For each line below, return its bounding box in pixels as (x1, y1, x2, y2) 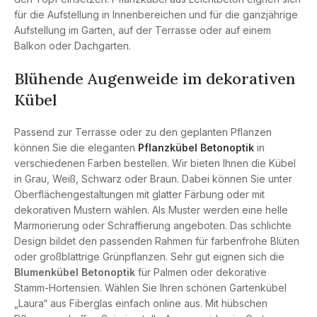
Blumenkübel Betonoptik (14, 265, 135, 278)
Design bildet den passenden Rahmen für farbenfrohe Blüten (14, 234, 299, 247)
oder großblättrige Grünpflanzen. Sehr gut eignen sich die (14, 250, 284, 263)
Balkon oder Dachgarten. (14, 39, 131, 52)
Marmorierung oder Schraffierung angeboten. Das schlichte (14, 219, 292, 231)
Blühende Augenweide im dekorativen (14, 68, 295, 88)
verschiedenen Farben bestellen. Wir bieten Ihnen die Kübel (14, 156, 296, 169)
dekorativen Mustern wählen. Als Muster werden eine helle (14, 203, 288, 216)
